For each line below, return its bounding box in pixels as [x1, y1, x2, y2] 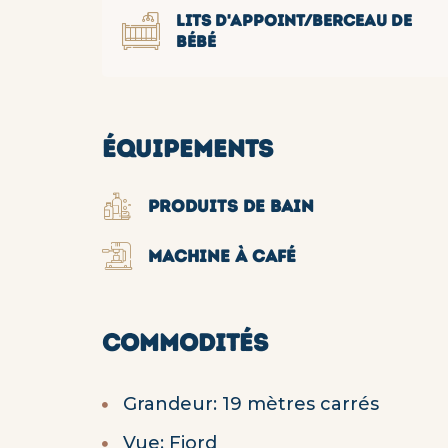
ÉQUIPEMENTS [102, 134, 273, 163]
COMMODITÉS [102, 328, 268, 357]
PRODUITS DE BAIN [148, 196, 314, 216]
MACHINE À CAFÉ [148, 246, 296, 266]
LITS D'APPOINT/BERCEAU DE [176, 11, 412, 30]
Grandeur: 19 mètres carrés [123, 393, 379, 415]
